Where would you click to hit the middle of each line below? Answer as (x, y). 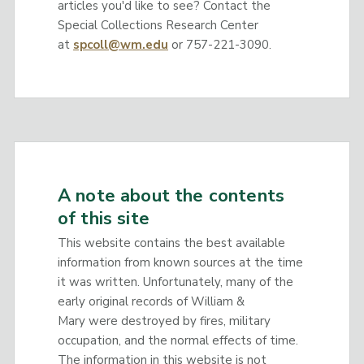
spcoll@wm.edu (120, 44)
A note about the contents (171, 195)
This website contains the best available (171, 243)
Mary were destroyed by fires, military (164, 321)
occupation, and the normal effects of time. (178, 341)
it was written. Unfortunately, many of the (175, 282)
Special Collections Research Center (158, 25)
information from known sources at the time (180, 263)
